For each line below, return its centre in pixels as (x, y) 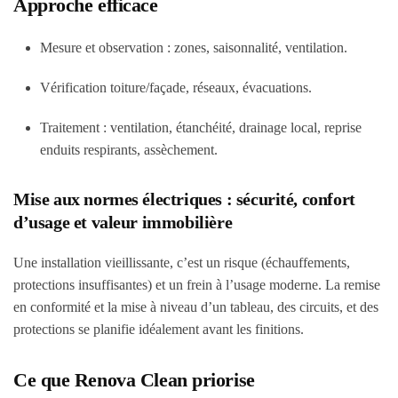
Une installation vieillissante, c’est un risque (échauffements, (182, 263)
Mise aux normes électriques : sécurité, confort (184, 199)
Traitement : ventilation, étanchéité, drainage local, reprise (201, 127)
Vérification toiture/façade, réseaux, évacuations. (176, 88)
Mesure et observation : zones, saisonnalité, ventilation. (194, 48)
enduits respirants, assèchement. (129, 150)
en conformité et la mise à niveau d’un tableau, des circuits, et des (196, 307)
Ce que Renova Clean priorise (134, 380)
